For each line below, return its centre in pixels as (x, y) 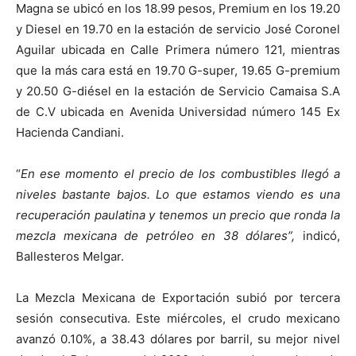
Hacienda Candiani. (70, 132)
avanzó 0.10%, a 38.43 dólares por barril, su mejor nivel (178, 339)
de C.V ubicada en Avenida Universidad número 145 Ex (178, 112)
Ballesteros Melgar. (70, 256)
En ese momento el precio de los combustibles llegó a (180, 174)
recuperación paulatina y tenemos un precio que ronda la (178, 215)
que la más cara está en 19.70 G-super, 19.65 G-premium (178, 70)
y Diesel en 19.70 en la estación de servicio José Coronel (178, 29)
